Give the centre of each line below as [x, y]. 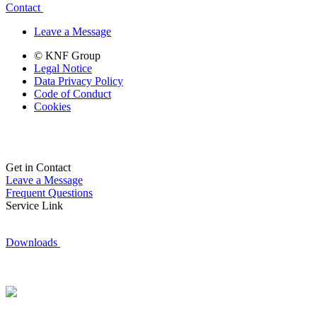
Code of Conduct [73, 94]
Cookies [52, 107]
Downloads [31, 243]
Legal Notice [63, 69]
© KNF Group [67, 56]
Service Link [34, 206]
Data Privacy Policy [79, 81]
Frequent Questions [49, 193]
